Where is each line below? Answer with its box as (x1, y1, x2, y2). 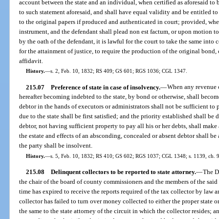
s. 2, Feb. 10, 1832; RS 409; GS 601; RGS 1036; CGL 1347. (50, 68, 187, 74)
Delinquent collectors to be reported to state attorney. (50, 168, 196, 175)
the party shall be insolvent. (19, 142, 93, 150)
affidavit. (19, 57, 44, 65)
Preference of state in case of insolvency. (50, 83, 160, 91)
